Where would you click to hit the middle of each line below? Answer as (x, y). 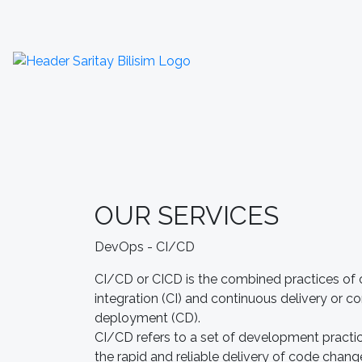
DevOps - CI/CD (145, 247)
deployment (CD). (147, 318)
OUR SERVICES (187, 215)
